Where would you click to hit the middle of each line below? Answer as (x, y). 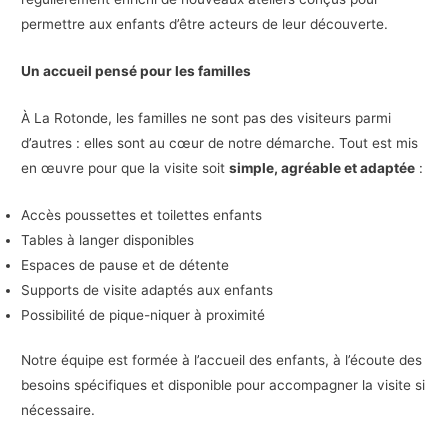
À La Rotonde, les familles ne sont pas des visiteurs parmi (206, 117)
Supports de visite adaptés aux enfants (147, 289)
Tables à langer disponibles (108, 239)
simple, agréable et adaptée (322, 167)
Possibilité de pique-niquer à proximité (145, 314)
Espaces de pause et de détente (125, 264)
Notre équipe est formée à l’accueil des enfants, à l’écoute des (222, 360)
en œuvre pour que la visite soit (125, 167)
